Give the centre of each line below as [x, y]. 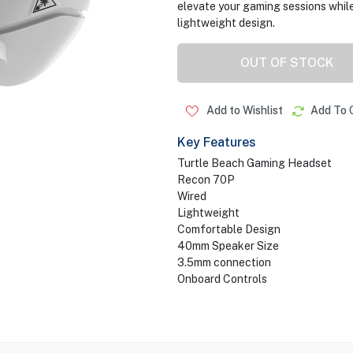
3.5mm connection [224, 262]
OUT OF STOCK [287, 63]
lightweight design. [226, 23]
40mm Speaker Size [228, 246]
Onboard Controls [222, 279]
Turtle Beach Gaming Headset [254, 163]
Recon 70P [206, 180]
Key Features [216, 142]
